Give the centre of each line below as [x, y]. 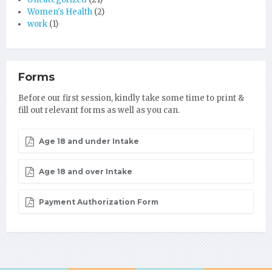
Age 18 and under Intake [88, 141]
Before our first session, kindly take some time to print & [131, 98]
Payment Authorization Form [98, 202]
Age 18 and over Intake [85, 172]
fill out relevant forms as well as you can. [99, 110]
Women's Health [60, 12]
